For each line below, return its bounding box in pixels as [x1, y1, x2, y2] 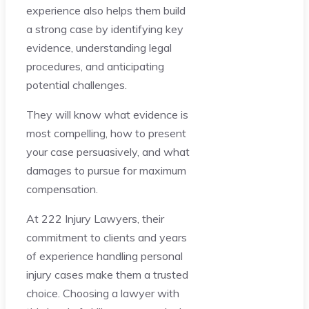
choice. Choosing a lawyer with [26, 286, 179, 300]
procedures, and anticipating [26, 59, 164, 73]
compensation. [26, 181, 98, 196]
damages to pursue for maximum [26, 163, 186, 177]
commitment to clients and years [26, 230, 187, 244]
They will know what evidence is [26, 107, 188, 121]
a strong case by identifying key [26, 21, 183, 36]
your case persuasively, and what [26, 144, 190, 159]
